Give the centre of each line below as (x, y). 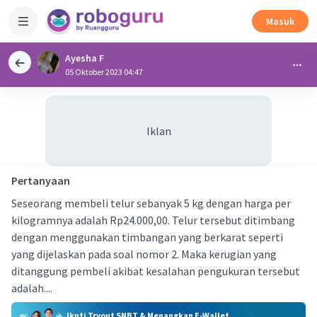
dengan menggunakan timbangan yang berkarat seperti (147, 237)
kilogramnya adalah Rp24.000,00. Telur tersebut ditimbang (153, 220)
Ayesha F (85, 58)
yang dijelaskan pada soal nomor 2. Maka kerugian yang (144, 254)
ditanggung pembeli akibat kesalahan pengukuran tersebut (156, 271)
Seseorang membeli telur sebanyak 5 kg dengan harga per (151, 203)
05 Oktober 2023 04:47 (104, 72)
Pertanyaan (41, 180)
